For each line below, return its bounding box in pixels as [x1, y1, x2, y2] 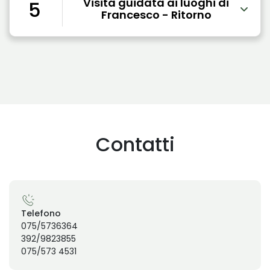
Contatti [95, 131, 175, 159]
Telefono [21, 207, 61, 220]
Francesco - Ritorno [101, 7, 212, 22]
